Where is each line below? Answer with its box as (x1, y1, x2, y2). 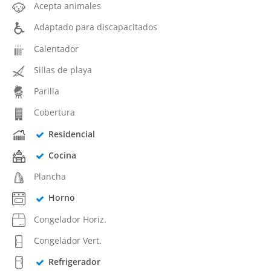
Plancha (34, 171, 66, 182)
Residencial (48, 128, 95, 140)
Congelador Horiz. (34, 213, 106, 225)
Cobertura (34, 106, 75, 119)
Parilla (34, 85, 59, 97)
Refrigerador (48, 256, 100, 267)
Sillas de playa (34, 64, 92, 76)
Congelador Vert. (34, 234, 102, 246)
